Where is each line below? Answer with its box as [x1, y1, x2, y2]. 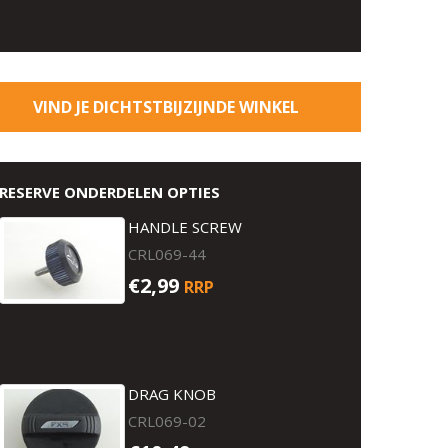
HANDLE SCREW [128, 217, 243, 237]
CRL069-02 [128, 411, 207, 431]
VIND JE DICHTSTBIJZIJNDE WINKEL [33, 96, 299, 118]
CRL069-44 [128, 244, 207, 264]
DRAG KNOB [128, 384, 217, 404]
